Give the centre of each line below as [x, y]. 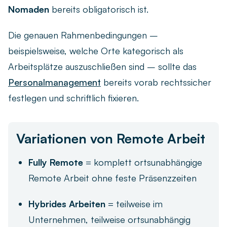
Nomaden [29, 9]
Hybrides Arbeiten [67, 203]
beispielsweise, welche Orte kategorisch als [96, 50]
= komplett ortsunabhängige [143, 162]
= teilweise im [134, 203]
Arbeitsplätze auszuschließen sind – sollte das [102, 66]
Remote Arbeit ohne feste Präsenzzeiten [112, 178]
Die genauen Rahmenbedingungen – [83, 35]
